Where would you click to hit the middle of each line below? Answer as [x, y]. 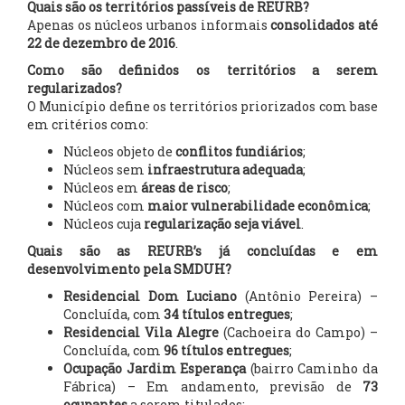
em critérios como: [88, 124]
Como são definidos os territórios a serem [202, 70]
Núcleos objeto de [119, 151]
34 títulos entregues [227, 314]
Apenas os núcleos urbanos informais [149, 25]
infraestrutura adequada [225, 170]
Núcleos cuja [104, 224]
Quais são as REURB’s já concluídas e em [202, 251]
